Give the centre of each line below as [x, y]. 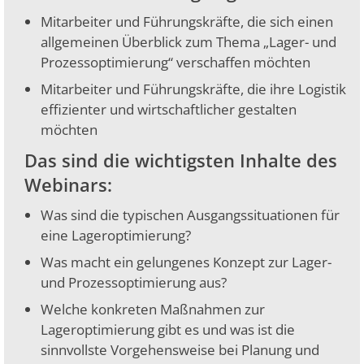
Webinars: [68, 184]
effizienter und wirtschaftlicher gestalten [169, 109]
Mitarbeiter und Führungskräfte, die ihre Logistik [193, 89]
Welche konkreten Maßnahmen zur [153, 309]
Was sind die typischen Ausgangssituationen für [190, 215]
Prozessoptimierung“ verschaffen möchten [175, 62]
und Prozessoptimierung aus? [134, 282]
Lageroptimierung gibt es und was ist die [168, 329]
